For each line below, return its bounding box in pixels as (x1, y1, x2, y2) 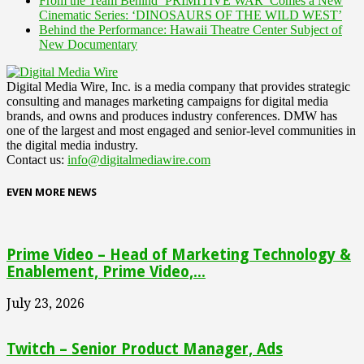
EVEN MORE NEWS (6, 185, 97, 198)
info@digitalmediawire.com (67, 152, 210, 167)
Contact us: (6, 152, 67, 167)
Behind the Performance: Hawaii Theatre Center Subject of (39, 22, 342, 37)
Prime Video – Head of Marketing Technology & (6, 245, 351, 263)
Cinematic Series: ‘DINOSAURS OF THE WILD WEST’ (39, 7, 342, 22)
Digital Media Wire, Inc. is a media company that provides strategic (6, 79, 350, 93)
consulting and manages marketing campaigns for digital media (6, 93, 328, 108)
